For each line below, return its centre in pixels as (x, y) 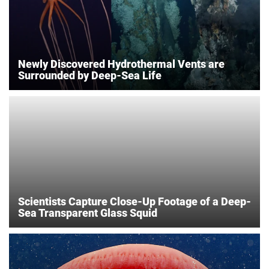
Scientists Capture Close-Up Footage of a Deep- (134, 201)
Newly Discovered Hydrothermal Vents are (121, 64)
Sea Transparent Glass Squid (88, 213)
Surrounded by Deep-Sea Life (90, 75)
